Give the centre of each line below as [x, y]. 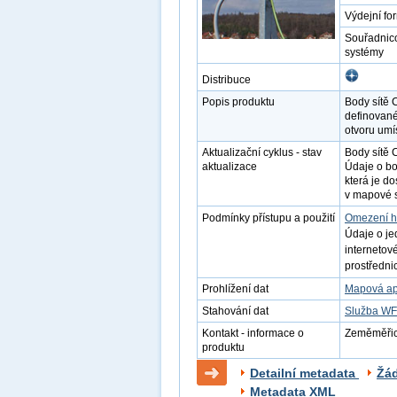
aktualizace [230, 167]
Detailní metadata [304, 373]
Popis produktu [238, 102]
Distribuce [226, 80]
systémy [364, 52]
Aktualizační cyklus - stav [262, 152]
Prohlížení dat [235, 289]
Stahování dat [235, 311]
